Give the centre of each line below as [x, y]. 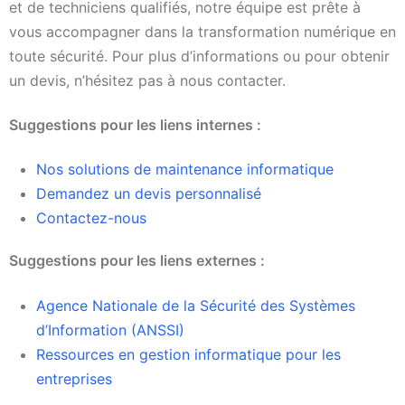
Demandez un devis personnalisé [149, 194]
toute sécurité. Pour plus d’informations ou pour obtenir [199, 56]
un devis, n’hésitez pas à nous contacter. [147, 80]
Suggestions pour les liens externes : [137, 261]
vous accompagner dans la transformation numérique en [202, 31]
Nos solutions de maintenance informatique [185, 170]
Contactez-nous [91, 218]
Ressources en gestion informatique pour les [188, 354]
